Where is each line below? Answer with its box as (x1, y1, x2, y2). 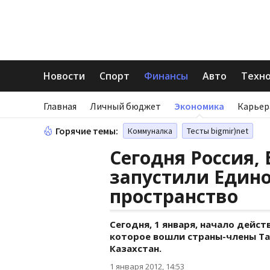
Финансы (144, 69, 188, 83)
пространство (110, 184, 238, 209)
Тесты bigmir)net (187, 125, 248, 136)
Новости (43, 69, 85, 83)
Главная (43, 100, 77, 112)
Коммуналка (128, 125, 172, 136)
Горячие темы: (55, 125, 118, 137)
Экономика (174, 100, 224, 112)
